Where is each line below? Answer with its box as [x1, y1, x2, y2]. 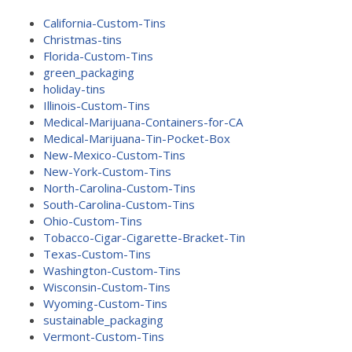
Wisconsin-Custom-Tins [43, 279, 170, 295]
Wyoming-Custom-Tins [43, 295, 167, 311]
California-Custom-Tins [43, 15, 166, 31]
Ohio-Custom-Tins [43, 213, 142, 229]
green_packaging [43, 64, 134, 80]
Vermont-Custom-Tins [43, 328, 164, 344]
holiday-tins [43, 81, 105, 97]
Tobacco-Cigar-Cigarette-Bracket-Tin [43, 229, 245, 245]
